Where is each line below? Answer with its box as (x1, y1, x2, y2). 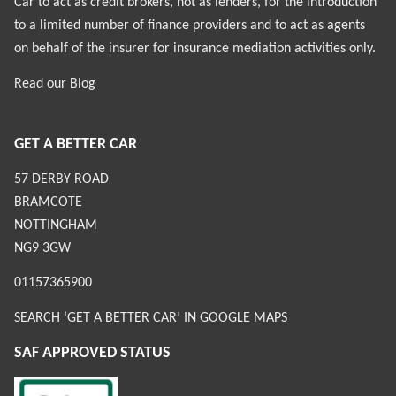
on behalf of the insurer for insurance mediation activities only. (14, 42, 376, 57)
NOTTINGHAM (14, 217, 97, 232)
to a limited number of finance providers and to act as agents (14, 19, 365, 34)
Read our (14, 76, 70, 91)
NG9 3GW (14, 240, 71, 255)
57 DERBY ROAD (14, 171, 109, 187)
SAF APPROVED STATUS (14, 345, 171, 362)
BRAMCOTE (14, 194, 82, 209)
